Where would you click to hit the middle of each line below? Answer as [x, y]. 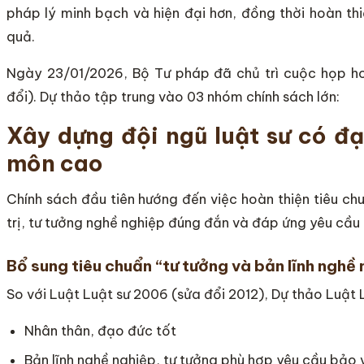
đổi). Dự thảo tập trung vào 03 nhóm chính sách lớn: [173, 96]
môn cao [55, 163]
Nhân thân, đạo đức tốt [101, 331]
